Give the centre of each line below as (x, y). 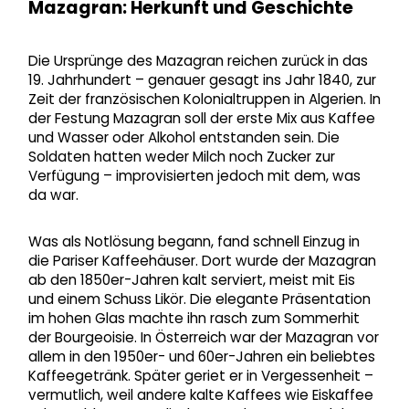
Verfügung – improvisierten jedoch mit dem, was (194, 175)
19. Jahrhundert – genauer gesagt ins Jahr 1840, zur (202, 79)
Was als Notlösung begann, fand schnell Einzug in (194, 242)
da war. (53, 194)
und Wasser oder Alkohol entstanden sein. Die (184, 137)
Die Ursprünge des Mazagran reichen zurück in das (198, 60)
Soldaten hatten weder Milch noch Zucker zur (181, 156)
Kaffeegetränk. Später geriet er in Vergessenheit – (200, 376)
